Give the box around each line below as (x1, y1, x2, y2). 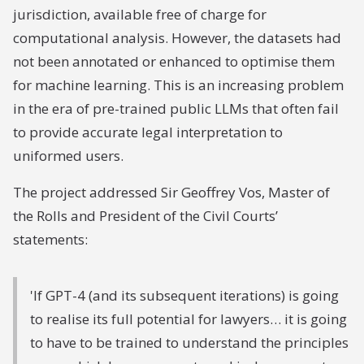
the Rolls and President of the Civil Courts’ (13, 206, 278, 225)
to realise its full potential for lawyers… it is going (30, 310, 347, 328)
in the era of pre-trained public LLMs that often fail (13, 99, 339, 118)
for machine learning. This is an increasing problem (13, 76, 344, 94)
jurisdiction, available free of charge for (13, 5, 266, 24)
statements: (13, 230, 88, 249)
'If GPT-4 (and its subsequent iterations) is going (30, 286, 339, 305)
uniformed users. (13, 146, 123, 165)
